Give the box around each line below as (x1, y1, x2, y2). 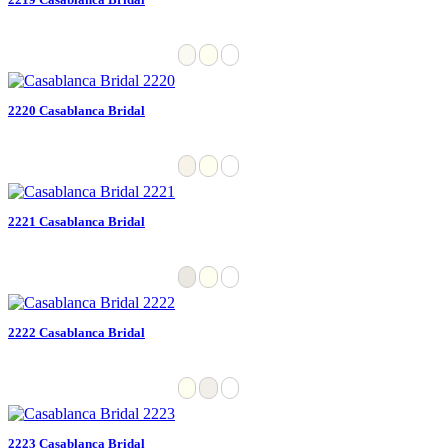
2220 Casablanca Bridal (8, 102, 145, 118)
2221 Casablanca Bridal (8, 213, 145, 229)
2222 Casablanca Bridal (8, 324, 145, 340)
